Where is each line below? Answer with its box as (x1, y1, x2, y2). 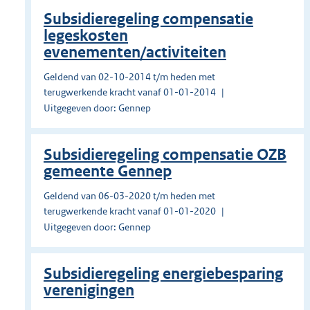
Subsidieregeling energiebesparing (44, 264, 283, 284)
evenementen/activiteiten (44, 43, 226, 62)
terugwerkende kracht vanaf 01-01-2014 (44, 86, 216, 99)
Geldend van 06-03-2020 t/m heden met (44, 190, 215, 203)
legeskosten (44, 26, 128, 46)
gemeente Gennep (44, 162, 172, 181)
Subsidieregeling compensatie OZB (44, 145, 286, 165)
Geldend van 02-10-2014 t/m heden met (44, 71, 215, 84)
